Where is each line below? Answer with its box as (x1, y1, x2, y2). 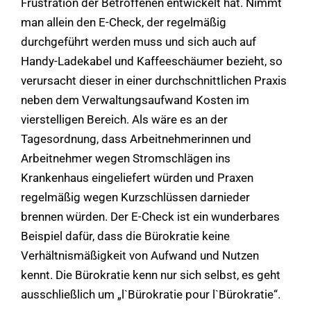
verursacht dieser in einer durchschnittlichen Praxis (21, 73, 287, 87)
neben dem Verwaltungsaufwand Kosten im (21, 92, 249, 107)
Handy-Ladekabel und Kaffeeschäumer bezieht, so (21, 53, 283, 68)
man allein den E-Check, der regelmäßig (21, 15, 226, 29)
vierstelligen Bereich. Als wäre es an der (21, 112, 228, 126)
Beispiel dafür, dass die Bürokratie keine (21, 228, 230, 243)
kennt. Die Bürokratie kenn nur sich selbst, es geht (21, 267, 280, 282)
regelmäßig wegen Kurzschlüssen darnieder (21, 190, 250, 204)
